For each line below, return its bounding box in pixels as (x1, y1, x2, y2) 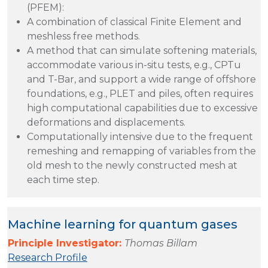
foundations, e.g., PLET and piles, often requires (27, 87, 253, 99)
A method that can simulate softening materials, (27, 44, 257, 56)
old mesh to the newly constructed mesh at (27, 159, 237, 171)
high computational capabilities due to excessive (27, 102, 258, 114)
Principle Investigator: (8, 237, 124, 249)
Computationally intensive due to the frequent (27, 130, 253, 142)
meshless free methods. (27, 30, 140, 42)
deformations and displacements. (27, 116, 185, 128)
